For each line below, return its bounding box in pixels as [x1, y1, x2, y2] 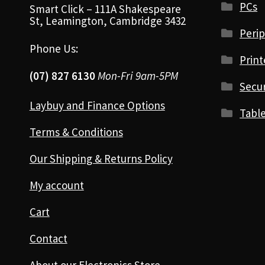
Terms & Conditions [29, 125, 123, 140]
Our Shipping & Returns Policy [29, 151, 173, 166]
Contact [29, 231, 67, 246]
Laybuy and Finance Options [29, 98, 165, 113]
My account [29, 178, 84, 193]
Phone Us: [29, 41, 78, 56]
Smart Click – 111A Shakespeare [29, 1, 181, 16]
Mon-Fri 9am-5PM [97, 69, 178, 83]
